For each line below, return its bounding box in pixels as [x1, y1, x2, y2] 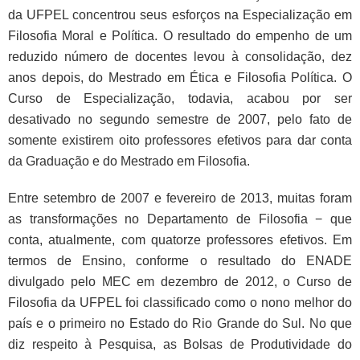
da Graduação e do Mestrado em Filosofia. [8, 154, 250, 168]
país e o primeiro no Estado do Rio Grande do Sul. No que [8, 317, 352, 330]
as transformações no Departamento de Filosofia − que [8, 212, 352, 226]
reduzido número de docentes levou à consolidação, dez [8, 50, 352, 63]
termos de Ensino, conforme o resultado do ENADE [8, 254, 352, 268]
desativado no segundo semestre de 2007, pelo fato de [8, 112, 352, 126]
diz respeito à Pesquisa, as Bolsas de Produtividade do [8, 337, 352, 351]
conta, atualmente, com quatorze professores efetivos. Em [8, 233, 352, 247]
